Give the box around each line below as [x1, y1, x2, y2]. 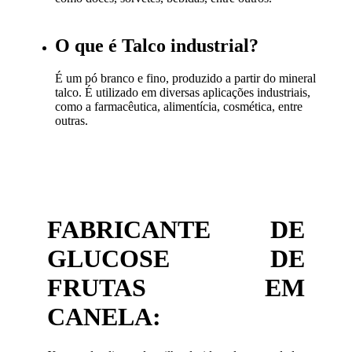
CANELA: [46, 302, 161, 332]
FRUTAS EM [46, 273, 306, 302]
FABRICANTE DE [46, 215, 306, 244]
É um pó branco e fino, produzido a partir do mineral [54, 71, 316, 86]
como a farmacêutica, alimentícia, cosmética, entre [54, 100, 302, 114]
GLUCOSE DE [46, 244, 306, 273]
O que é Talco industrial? [54, 35, 258, 56]
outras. [54, 114, 88, 128]
